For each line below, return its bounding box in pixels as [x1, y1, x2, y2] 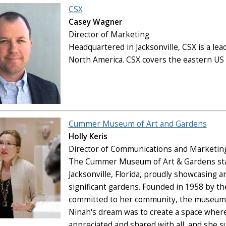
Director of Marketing [68, 29, 149, 40]
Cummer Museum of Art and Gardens [68, 118, 207, 129]
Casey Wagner [68, 17, 122, 28]
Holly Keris [68, 131, 107, 142]
